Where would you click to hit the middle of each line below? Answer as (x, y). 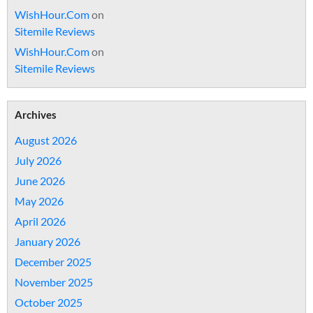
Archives (36, 115)
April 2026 (40, 221)
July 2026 (38, 160)
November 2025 (54, 282)
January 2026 (48, 241)
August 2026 (46, 140)
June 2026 (40, 181)
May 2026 (39, 201)
